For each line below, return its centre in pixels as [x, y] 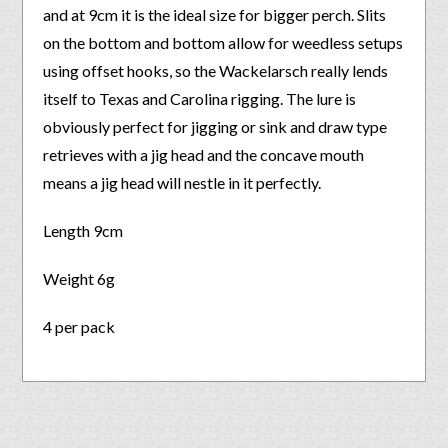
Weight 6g [79, 278]
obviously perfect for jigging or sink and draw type [215, 126]
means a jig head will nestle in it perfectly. [184, 182]
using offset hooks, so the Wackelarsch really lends [216, 70]
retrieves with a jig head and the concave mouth [204, 154]
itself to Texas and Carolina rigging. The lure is [200, 98]
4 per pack [79, 326]
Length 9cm [83, 230]
